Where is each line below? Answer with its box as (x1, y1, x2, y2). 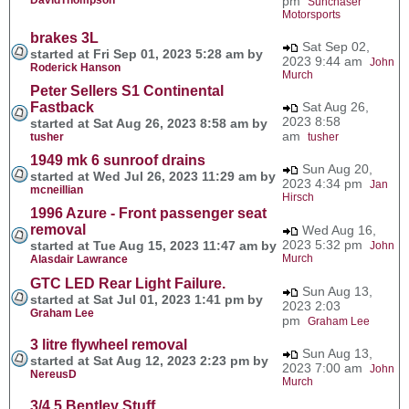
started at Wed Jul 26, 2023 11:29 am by (30, 168, 276, 184)
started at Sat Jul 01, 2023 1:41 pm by (30, 291, 263, 307)
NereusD (30, 367, 77, 381)
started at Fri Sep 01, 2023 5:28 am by (30, 46, 263, 61)
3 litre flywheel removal (30, 336, 187, 352)
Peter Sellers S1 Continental (30, 82, 224, 99)
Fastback (30, 99, 94, 115)
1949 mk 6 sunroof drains (30, 152, 205, 168)
